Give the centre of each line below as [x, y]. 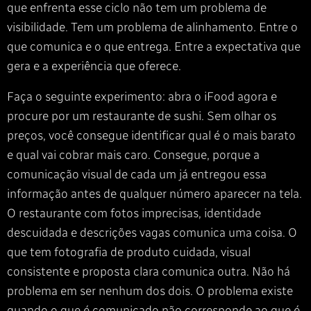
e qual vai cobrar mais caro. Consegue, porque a [133, 155]
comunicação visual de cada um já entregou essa [137, 174]
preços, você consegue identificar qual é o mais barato [151, 135]
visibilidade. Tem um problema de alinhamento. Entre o [152, 27]
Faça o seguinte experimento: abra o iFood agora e [142, 96]
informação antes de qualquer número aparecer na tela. [154, 194]
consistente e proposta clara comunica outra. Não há [149, 271]
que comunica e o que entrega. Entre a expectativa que [154, 47]
